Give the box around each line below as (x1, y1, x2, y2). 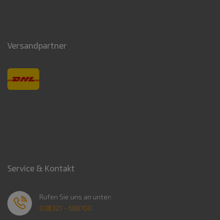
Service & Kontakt (7, 163, 75, 173)
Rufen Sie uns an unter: (39, 192, 111, 201)
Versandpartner (7, 40, 67, 51)
